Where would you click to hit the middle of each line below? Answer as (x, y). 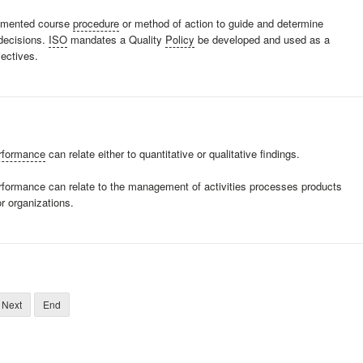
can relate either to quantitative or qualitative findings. (173, 154)
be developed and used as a (262, 39)
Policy (180, 39)
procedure (96, 23)
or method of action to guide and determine (221, 23)
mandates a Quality (116, 39)
